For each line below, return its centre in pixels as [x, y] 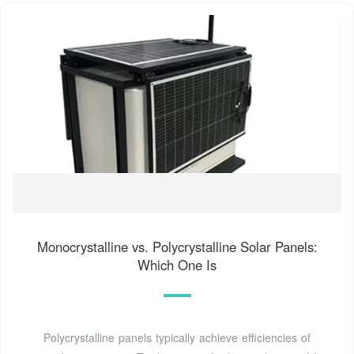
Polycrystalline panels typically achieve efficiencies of [177, 337]
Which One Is [177, 264]
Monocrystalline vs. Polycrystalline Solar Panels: [177, 246]
